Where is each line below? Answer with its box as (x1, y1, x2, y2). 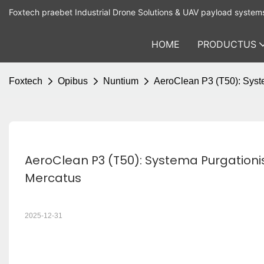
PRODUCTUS (197, 38, 256, 50)
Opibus (58, 76, 88, 86)
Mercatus (24, 169, 81, 186)
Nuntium (103, 76, 138, 86)
